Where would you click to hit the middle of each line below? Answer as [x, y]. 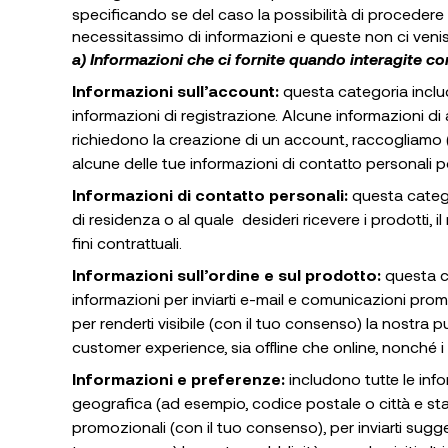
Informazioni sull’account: [177, 90]
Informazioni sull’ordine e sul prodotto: [228, 274]
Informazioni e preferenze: [178, 378]
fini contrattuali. [127, 242]
